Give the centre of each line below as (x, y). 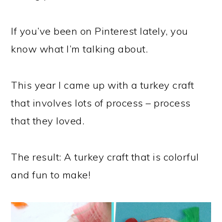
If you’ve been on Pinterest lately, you (100, 31)
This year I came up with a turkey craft (103, 85)
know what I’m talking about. (80, 49)
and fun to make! (51, 174)
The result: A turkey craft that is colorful (105, 157)
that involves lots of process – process (101, 103)
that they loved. (48, 120)
